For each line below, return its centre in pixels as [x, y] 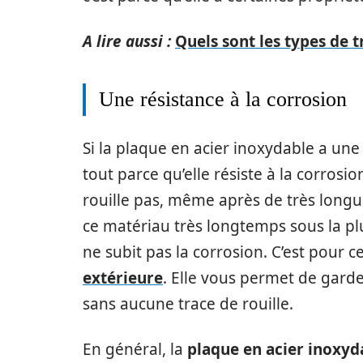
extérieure [123, 278]
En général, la [135, 349]
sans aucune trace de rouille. [188, 304]
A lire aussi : [127, 41]
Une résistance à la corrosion [223, 99]
